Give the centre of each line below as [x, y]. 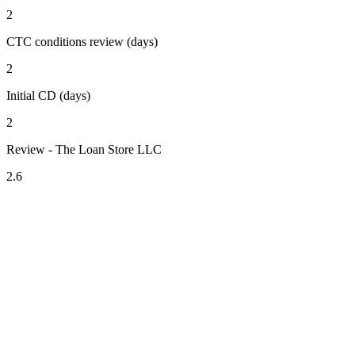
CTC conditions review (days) [82, 41]
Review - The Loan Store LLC [84, 149]
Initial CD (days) [48, 95]
